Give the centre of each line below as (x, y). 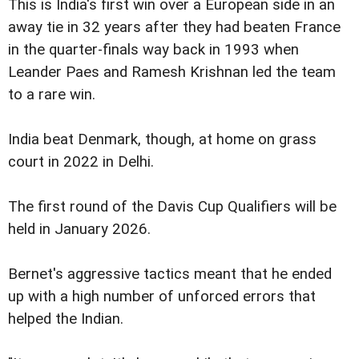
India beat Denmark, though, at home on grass (162, 140)
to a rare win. (52, 95)
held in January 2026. (79, 230)
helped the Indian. (66, 319)
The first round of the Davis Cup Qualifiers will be (172, 207)
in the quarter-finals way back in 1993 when (153, 50)
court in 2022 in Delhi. (81, 162)
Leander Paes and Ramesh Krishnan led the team (172, 73)
